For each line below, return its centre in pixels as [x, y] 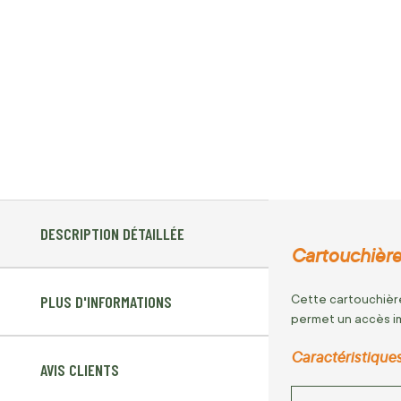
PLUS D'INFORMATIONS [106, 302]
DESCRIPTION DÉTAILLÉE [112, 234]
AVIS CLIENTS [80, 370]
